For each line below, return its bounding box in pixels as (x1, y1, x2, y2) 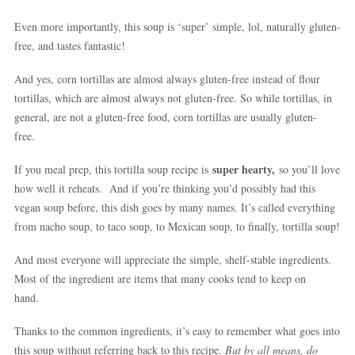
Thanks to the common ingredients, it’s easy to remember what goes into (14, 323, 340, 338)
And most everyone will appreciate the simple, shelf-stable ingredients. (14, 252, 331, 267)
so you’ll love (275, 162, 340, 177)
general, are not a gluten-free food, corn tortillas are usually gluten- (14, 109, 317, 124)
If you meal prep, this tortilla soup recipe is (14, 162, 212, 177)
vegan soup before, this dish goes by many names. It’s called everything (14, 200, 335, 215)
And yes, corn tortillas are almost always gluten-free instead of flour (14, 71, 320, 86)
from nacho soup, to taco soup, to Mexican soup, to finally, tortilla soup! (14, 219, 340, 234)
